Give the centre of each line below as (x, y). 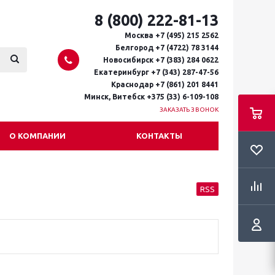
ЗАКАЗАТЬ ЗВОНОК (189, 110)
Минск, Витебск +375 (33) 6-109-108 (151, 97)
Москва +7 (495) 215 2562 (172, 35)
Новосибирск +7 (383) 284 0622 (161, 60)
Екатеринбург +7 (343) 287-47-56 (156, 72)
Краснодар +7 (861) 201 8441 (165, 84)
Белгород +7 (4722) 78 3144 (167, 48)
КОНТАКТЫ (159, 136)
